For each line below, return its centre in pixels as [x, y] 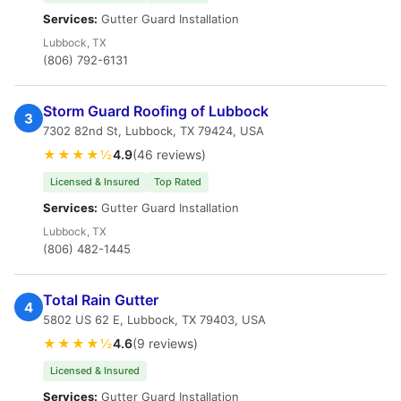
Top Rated [178, 182]
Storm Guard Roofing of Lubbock [156, 111]
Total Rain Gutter [101, 300]
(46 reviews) [169, 154]
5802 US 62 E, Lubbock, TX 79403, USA [154, 320]
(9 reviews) [165, 343]
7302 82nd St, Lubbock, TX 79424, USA [154, 131]
